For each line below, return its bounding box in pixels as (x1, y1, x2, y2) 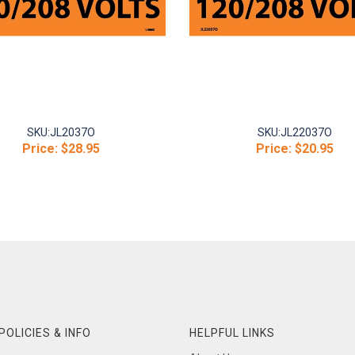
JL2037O (49, 126, 95, 139)
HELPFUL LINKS (189, 326, 275, 339)
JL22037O (280, 126, 332, 139)
